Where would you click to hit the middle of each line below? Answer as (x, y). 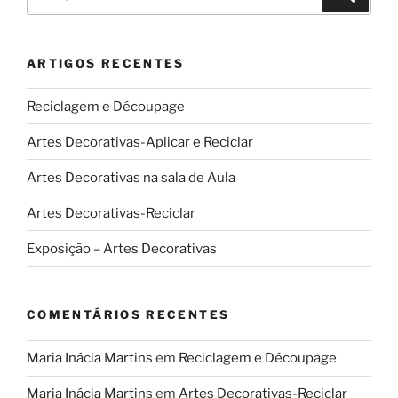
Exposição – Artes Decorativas (122, 248)
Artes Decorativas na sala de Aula (131, 177)
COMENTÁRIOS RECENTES (128, 315)
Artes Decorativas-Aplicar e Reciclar (140, 142)
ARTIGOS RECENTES (106, 63)
